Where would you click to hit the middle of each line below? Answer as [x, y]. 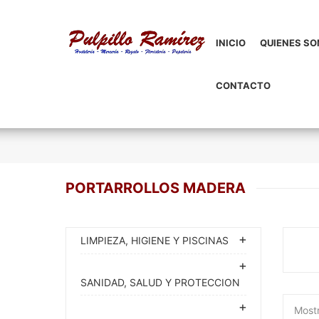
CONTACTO [243, 85]
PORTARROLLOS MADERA [156, 188]
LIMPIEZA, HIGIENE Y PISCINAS [155, 240]
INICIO [230, 43]
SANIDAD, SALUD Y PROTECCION [160, 282]
